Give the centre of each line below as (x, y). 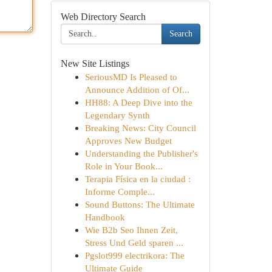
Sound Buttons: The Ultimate (140, 204)
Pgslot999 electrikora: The (134, 255)
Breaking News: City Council (140, 128)
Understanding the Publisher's (141, 153)
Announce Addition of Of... (137, 90)
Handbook (105, 217)
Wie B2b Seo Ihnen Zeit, (131, 230)
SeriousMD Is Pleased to (131, 77)
